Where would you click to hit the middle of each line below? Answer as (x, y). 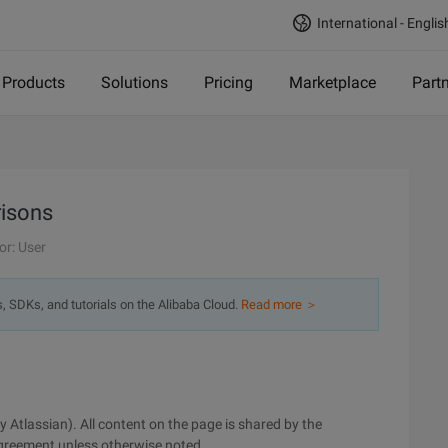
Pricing (228, 82)
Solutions (134, 82)
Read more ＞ (279, 304)
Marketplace (332, 82)
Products (33, 82)
